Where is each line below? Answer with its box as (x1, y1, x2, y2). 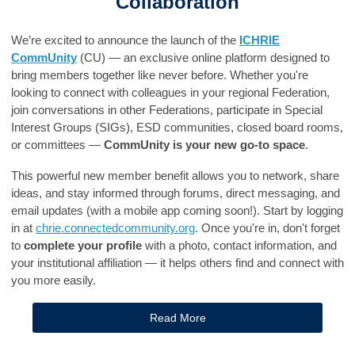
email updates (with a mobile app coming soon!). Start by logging (11, 204, 343, 217)
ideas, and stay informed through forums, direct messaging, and (11, 186, 340, 200)
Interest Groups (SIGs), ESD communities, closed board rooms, (11, 120, 343, 134)
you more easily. (11, 273, 96, 287)
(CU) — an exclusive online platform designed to (77, 51, 330, 64)
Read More (149, 311, 206, 324)
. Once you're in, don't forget (195, 221, 340, 235)
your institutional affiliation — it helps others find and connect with (11, 256, 344, 269)
